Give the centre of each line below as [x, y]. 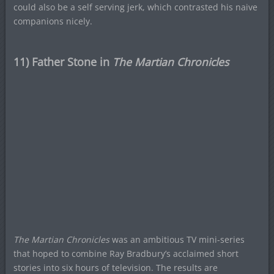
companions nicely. [53, 21]
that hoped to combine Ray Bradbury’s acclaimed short [126, 254]
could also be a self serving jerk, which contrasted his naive [135, 7]
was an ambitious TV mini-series [177, 240]
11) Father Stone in [63, 62]
